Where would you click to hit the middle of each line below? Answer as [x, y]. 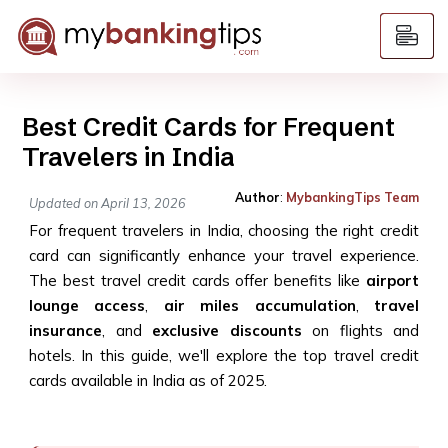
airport [392, 280]
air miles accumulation [259, 305]
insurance [65, 330]
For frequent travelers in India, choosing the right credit [224, 230]
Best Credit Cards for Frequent [208, 127]
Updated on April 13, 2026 [107, 202]
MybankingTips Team [352, 197]
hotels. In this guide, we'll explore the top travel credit [224, 355]
